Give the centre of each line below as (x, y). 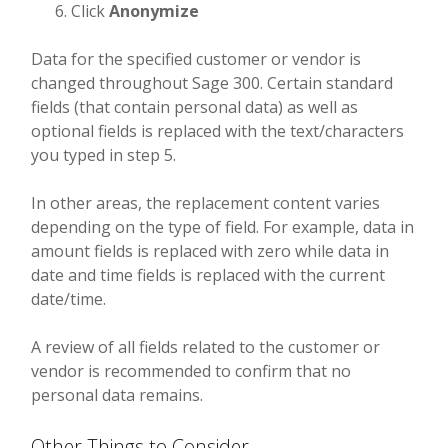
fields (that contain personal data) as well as (195, 107)
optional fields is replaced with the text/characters (218, 131)
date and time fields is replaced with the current (208, 275)
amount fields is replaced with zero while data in (210, 251)
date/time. (69, 299)
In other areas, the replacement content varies (206, 203)
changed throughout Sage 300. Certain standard (212, 83)
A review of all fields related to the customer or (206, 347)
